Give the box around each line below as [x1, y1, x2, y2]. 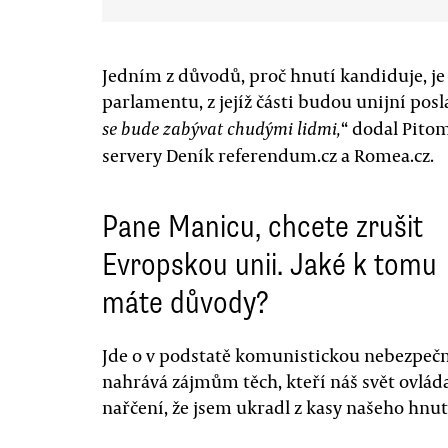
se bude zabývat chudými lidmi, [102, 116, 341, 140]
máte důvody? [102, 282, 269, 322]
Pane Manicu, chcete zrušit [102, 206, 423, 246]
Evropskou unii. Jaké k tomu [102, 244, 437, 284]
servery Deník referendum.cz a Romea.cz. [102, 142, 434, 167]
